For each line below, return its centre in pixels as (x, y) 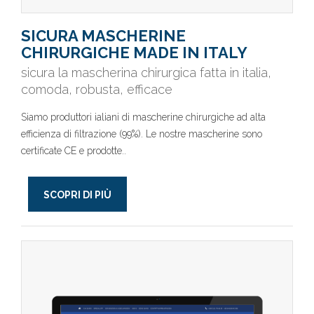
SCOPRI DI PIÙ (77, 195)
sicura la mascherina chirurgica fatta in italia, (146, 73)
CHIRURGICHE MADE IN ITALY (134, 53)
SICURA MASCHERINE (103, 36)
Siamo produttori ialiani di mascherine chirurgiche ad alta (143, 117)
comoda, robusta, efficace (97, 89)
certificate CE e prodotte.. (74, 151)
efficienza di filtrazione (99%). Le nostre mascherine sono (142, 134)
